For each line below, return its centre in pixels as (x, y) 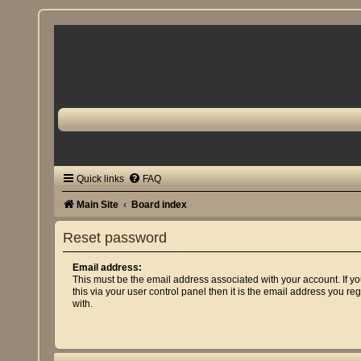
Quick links (101, 179)
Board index (160, 205)
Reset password (115, 237)
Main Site (98, 205)
